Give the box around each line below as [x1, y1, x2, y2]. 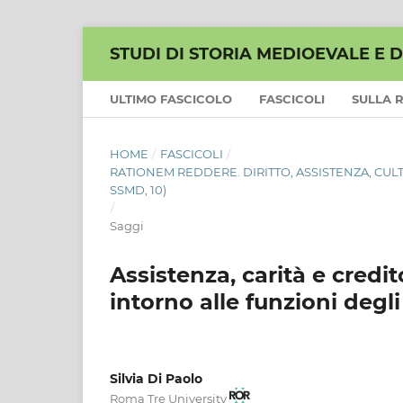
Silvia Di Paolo [110, 370, 202, 387]
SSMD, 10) [110, 182, 166, 197]
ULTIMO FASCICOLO [110, 91, 232, 106]
